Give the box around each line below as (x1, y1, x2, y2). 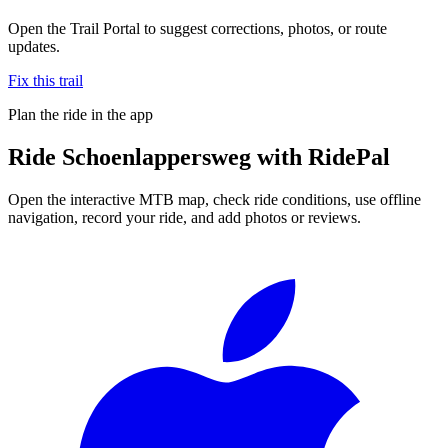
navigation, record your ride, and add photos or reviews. (8, 208, 361, 226)
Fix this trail (8, 71, 83, 89)
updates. (8, 37, 60, 55)
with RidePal (251, 143, 390, 170)
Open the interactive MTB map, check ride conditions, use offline (8, 190, 421, 208)
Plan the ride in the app (8, 105, 153, 123)
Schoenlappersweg (62, 143, 251, 170)
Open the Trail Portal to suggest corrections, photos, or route (8, 19, 387, 37)
